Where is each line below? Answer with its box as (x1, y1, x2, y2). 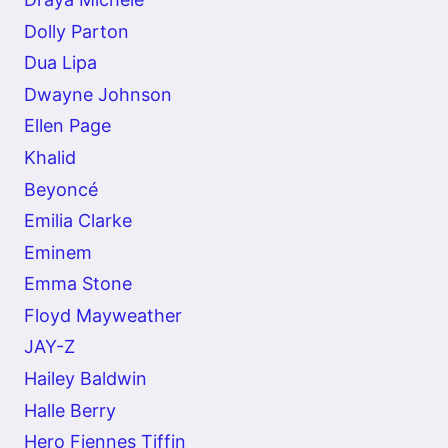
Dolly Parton (24, 20, 129, 42)
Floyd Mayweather (24, 304, 182, 326)
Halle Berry (24, 399, 116, 421)
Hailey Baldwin (24, 368, 147, 390)
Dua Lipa (24, 52, 97, 74)
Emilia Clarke (24, 210, 132, 232)
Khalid (24, 146, 76, 168)
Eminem (24, 241, 92, 263)
